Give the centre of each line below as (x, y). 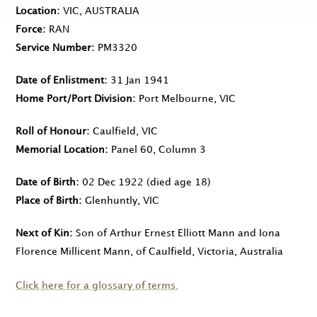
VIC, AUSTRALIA (101, 11)
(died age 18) (177, 183)
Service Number (53, 48)
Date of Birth (46, 183)
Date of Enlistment (60, 81)
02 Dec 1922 (113, 183)
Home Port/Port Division (74, 99)
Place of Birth (47, 201)
